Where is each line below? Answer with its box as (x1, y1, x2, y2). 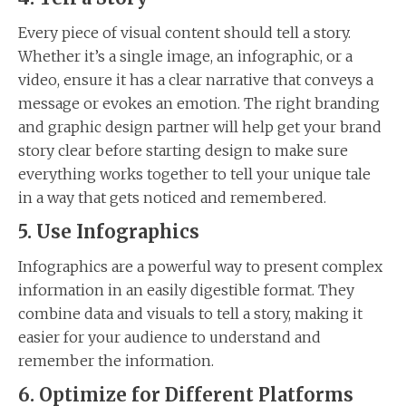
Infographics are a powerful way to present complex (18, 256, 382, 275)
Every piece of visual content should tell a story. (18, 23, 351, 42)
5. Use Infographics (18, 219, 199, 243)
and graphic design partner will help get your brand (18, 117, 382, 136)
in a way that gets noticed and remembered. (18, 188, 326, 207)
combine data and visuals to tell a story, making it (18, 304, 362, 323)
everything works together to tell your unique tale (18, 164, 371, 183)
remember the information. (18, 351, 214, 370)
